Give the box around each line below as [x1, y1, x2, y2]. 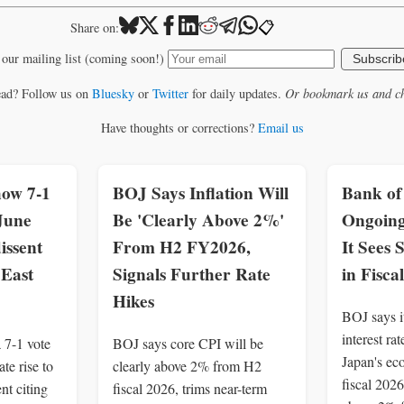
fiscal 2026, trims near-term [113, 379, 267, 399]
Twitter [151, 85, 188, 103]
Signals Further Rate [113, 261, 271, 287]
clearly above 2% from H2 [113, 356, 262, 376]
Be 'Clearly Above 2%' [113, 207, 284, 233]
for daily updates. [188, 85, 285, 103]
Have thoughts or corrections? [100, 118, 258, 136]
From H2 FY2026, [113, 234, 251, 260]
